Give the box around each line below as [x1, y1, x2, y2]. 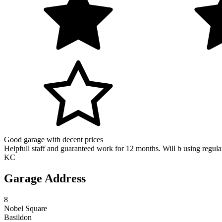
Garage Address [4, 172, 86, 185]
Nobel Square [4, 204, 47, 213]
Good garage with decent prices [4, 135, 103, 144]
